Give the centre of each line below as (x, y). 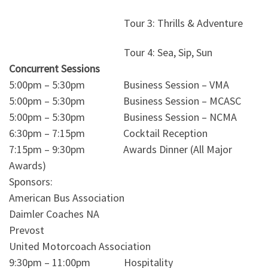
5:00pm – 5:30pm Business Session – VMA (119, 85)
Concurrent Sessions (54, 69)
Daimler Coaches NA (54, 214)
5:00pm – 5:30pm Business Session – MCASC (125, 101)
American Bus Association (67, 198)
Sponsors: (31, 182)
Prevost (27, 230)
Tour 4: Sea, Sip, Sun (111, 53)
